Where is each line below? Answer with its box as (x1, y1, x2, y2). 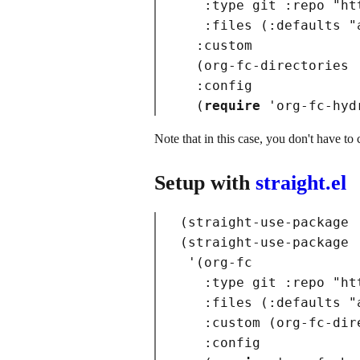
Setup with (154, 170, 256, 194)
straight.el (256, 170, 346, 194)
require (204, 98, 260, 114)
